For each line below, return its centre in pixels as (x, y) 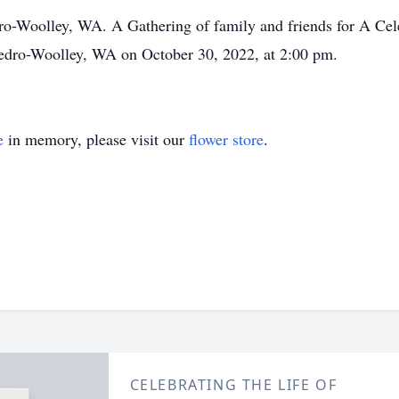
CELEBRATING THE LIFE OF (233, 385)
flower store (226, 139)
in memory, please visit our (96, 139)
